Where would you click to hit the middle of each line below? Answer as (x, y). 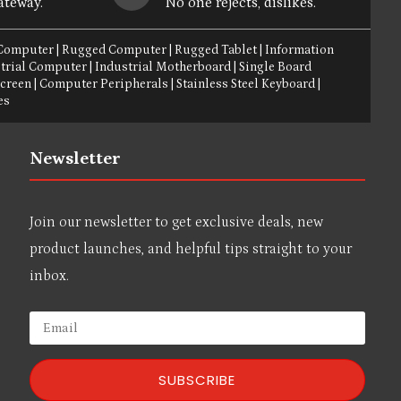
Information (300, 51)
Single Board (276, 68)
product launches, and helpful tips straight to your (190, 249)
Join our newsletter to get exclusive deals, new (176, 222)
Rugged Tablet (216, 51)
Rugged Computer (115, 51)
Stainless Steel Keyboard (246, 85)
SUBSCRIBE (197, 380)
